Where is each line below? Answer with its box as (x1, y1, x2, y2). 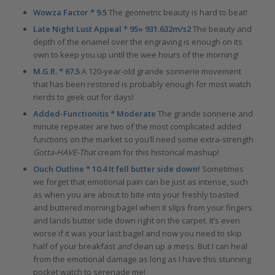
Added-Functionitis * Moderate (33, 107, 158, 119)
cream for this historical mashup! (95, 146, 219, 158)
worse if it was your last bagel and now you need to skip (33, 227, 242, 239)
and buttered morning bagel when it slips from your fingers (33, 201, 252, 213)
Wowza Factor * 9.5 (33, 6, 109, 18)
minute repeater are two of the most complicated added (33, 120, 241, 132)
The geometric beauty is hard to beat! (108, 6, 247, 18)
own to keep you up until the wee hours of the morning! (33, 48, 239, 60)
